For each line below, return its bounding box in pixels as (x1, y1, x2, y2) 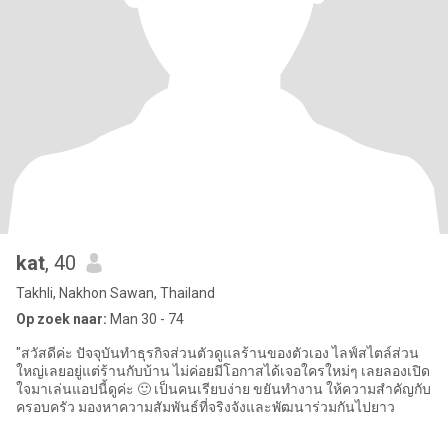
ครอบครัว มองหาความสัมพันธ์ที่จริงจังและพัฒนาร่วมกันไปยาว (16, 399, 395, 415)
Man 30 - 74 (107, 311, 184, 327)
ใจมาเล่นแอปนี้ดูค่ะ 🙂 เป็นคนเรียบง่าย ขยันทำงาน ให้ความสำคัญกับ (16, 381, 431, 397)
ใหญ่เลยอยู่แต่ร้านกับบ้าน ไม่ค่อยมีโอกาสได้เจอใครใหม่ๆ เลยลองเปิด (16, 363, 430, 379)
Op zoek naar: (16, 311, 107, 327)
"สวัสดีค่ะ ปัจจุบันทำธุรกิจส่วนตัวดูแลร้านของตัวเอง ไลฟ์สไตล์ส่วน (16, 345, 419, 361)
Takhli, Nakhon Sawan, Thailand (16, 285, 215, 301)
